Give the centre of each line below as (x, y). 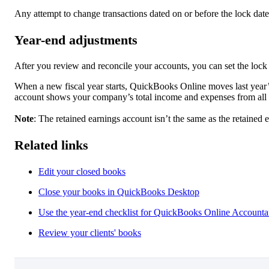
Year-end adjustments (76, 40)
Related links (51, 145)
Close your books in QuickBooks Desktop (119, 192)
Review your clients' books (90, 232)
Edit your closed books (82, 171)
